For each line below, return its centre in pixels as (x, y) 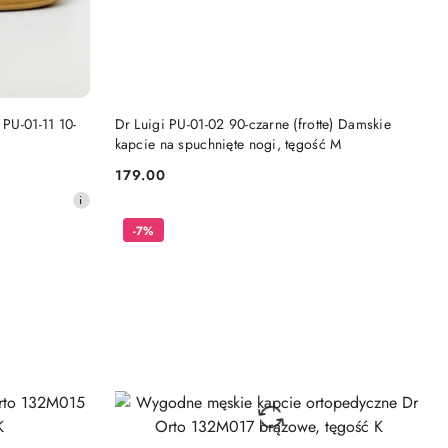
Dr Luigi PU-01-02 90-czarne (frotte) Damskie (252, 124)
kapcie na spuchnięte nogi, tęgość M (228, 144)
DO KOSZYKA (283, 115)
